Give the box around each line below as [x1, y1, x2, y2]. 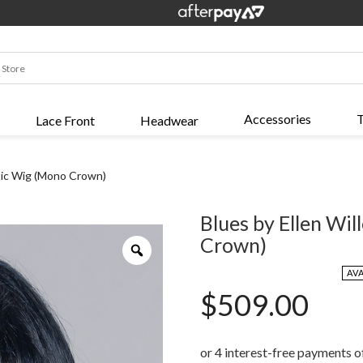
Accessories [243, 111, 311, 127]
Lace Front [35, 113, 95, 129]
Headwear [139, 113, 199, 129]
